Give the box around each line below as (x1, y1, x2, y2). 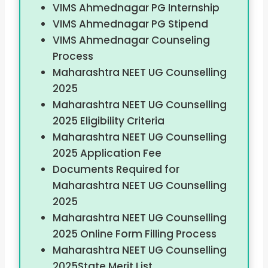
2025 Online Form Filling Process (52, 227, 217, 242)
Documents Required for (52, 162, 179, 177)
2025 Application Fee (52, 146, 162, 161)
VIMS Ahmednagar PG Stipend (52, 17, 208, 32)
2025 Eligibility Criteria (52, 114, 165, 129)
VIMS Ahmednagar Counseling (52, 33, 210, 48)
